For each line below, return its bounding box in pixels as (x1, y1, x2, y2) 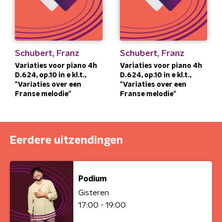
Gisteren (78, 189, 109, 197)
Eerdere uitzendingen (10, 134, 123, 146)
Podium (78, 175, 107, 183)
